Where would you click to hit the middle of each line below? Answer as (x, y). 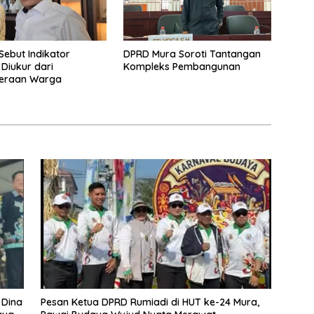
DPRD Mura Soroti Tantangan (192, 54)
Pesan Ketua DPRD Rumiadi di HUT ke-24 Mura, (150, 302)
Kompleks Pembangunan (182, 66)
